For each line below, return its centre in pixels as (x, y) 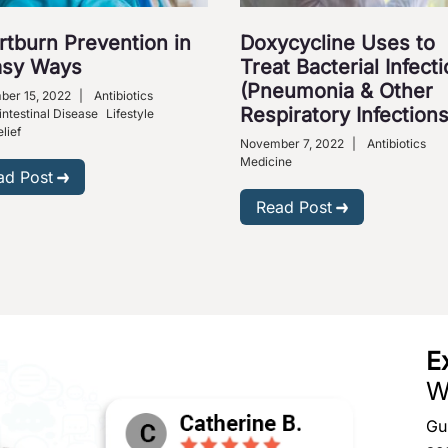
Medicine (266, 161)
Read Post (294, 206)
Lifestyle (130, 113)
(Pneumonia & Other (336, 90)
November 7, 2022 (292, 143)
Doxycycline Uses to (337, 42)
